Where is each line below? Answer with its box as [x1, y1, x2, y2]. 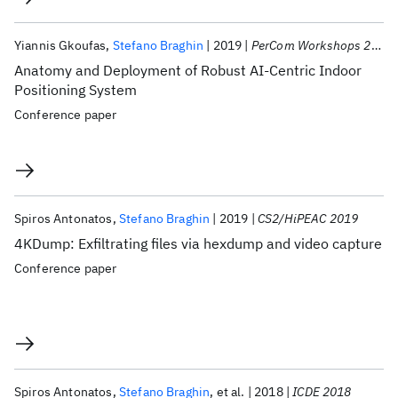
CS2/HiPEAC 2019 [257, 211, 359, 227]
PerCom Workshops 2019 [251, 37, 371, 53]
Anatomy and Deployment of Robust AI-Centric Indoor [14, 61, 362, 79]
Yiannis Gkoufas [14, 37, 107, 53]
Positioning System [14, 81, 137, 99]
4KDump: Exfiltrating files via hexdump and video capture [14, 235, 382, 252]
